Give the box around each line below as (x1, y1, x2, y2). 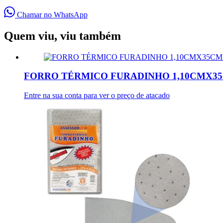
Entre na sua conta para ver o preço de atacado (24, 91, 170, 100)
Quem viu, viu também (4, 29, 121, 42)
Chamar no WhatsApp (15, 10, 88, 19)
